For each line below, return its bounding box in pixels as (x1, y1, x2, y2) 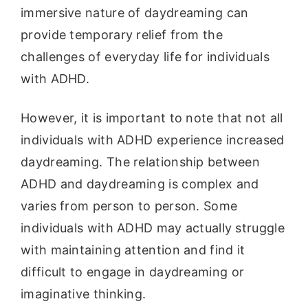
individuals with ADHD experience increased (21, 132, 285, 147)
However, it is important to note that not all (21, 110, 283, 125)
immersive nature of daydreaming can (21, 5, 249, 20)
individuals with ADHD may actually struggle (21, 220, 285, 235)
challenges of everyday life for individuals (21, 49, 269, 64)
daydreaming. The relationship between (21, 154, 261, 169)
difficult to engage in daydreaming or (21, 264, 245, 279)
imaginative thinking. (21, 286, 146, 301)
